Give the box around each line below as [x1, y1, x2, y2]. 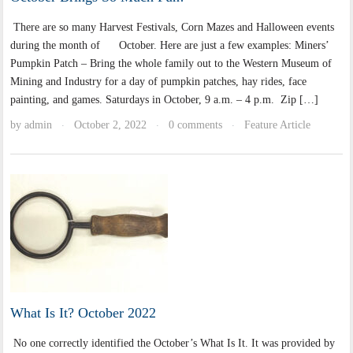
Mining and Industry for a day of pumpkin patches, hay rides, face [10, 76, 307, 88]
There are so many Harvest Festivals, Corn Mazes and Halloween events [10, 21, 335, 34]
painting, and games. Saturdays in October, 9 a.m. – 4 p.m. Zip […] [10, 94, 319, 106]
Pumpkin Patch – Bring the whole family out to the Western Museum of [10, 58, 333, 70]
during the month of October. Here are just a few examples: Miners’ [10, 39, 329, 52]
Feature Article [244, 119, 311, 132]
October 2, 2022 [74, 119, 147, 132]
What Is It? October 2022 [10, 305, 157, 321]
